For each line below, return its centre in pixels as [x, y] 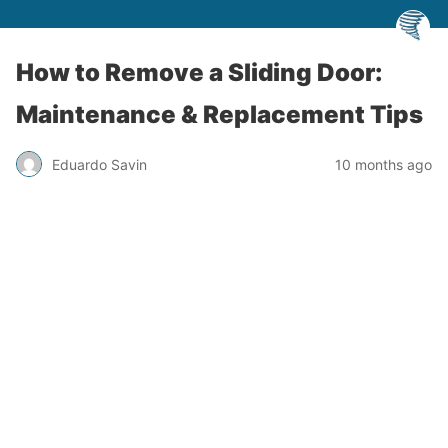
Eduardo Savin [99, 164]
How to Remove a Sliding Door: [199, 72]
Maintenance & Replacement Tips [219, 114]
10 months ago [383, 164]
